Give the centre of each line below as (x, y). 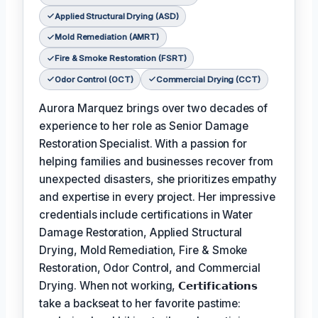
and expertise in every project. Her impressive (157, 197)
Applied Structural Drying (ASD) (116, 16)
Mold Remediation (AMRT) (107, 37)
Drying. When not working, (109, 286)
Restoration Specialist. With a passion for (143, 144)
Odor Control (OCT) (94, 79)
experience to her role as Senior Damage (144, 126)
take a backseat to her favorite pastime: (140, 304)
